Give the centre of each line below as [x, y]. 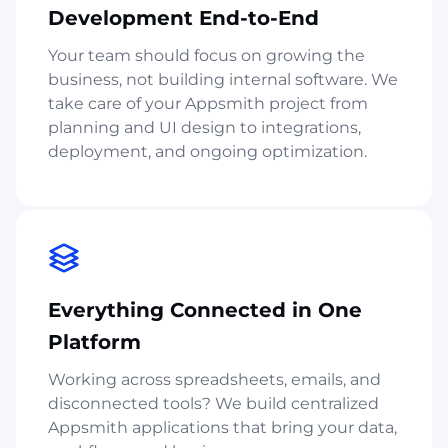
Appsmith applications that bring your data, [222, 427]
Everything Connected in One [205, 309]
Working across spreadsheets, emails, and [214, 379]
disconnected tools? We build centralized [213, 403]
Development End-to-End [183, 17]
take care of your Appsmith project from [208, 103]
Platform [94, 341]
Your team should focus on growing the [206, 55]
